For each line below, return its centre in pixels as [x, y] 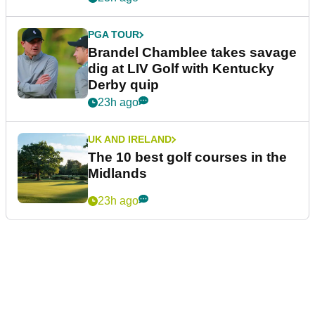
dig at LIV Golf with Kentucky [181, 69]
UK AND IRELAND [130, 140]
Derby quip [123, 85]
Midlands [117, 174]
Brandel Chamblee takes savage [192, 53]
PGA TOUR [114, 35]
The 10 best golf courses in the [187, 157]
